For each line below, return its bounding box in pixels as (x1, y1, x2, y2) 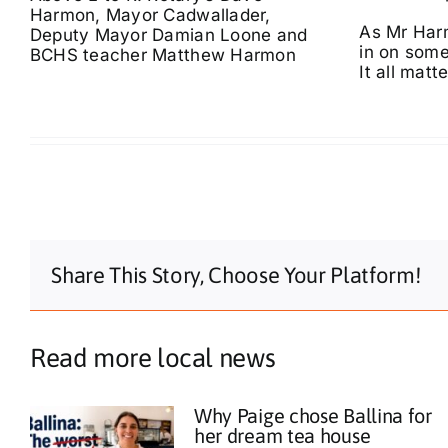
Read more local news (29, 343, 276, 374)
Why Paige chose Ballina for (193, 403, 432, 427)
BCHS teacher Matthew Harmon (29, 44, 296, 65)
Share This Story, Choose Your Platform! (51, 261, 421, 288)
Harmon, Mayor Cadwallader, (29, 4, 271, 25)
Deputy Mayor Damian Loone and (29, 24, 308, 45)
